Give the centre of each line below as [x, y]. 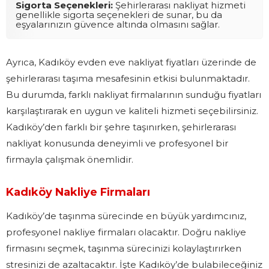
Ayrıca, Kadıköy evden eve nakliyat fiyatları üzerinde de [131, 62]
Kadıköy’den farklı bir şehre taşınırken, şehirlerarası [121, 127]
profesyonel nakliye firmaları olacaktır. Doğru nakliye [126, 232]
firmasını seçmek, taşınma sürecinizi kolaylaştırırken [124, 248]
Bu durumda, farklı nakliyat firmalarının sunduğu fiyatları [134, 94]
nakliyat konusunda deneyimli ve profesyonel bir [117, 143]
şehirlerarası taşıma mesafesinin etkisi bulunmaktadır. [128, 78]
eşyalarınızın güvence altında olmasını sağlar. [118, 24]
